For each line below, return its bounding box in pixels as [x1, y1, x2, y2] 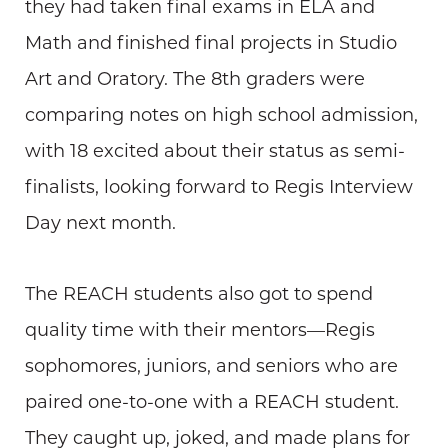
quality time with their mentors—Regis [25, 321, 375, 341]
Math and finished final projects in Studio [25, 34, 397, 54]
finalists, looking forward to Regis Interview [25, 178, 413, 198]
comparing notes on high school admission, [25, 106, 418, 126]
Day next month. [25, 214, 176, 234]
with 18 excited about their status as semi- [25, 142, 405, 162]
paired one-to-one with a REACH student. [25, 393, 399, 413]
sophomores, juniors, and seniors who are [25, 357, 398, 377]
